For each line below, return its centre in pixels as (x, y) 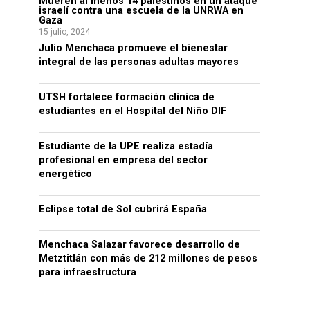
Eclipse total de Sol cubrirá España (123, 209)
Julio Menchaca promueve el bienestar (133, 48)
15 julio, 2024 (64, 32)
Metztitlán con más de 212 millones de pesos (148, 258)
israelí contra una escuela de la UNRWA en (141, 11)
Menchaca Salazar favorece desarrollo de (139, 245)
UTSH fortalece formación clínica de (127, 97)
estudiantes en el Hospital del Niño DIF (133, 111)
